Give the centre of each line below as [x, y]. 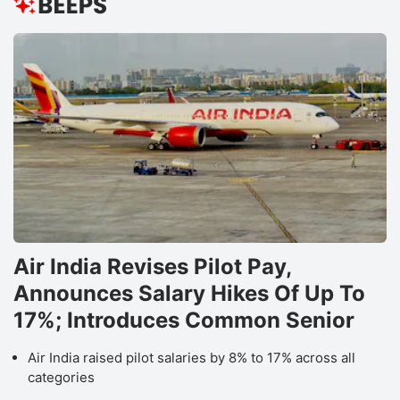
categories [61, 377]
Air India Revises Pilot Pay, [152, 266]
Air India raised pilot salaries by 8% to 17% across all [192, 357]
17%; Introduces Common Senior [184, 320]
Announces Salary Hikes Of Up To [189, 293]
